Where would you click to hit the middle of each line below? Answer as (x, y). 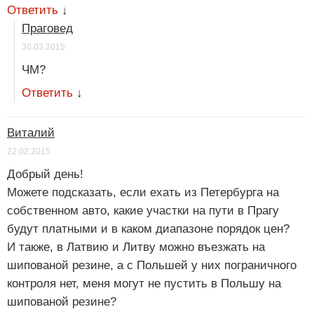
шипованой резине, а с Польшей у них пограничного (152, 266)
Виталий (31, 133)
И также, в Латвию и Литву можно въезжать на (136, 247)
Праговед (47, 29)
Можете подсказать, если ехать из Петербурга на (143, 193)
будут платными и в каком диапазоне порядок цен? (148, 229)
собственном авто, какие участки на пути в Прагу (143, 211)
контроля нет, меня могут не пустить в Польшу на (144, 284)
